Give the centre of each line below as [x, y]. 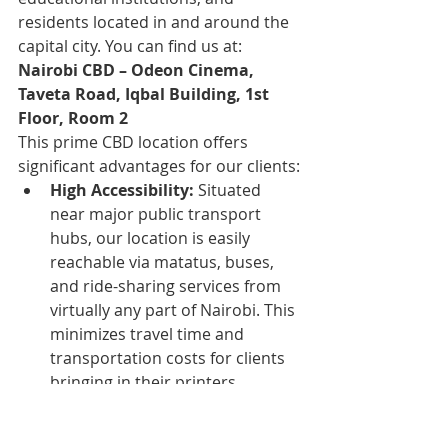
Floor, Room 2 [73, 117]
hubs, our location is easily [152, 237]
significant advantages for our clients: [159, 165]
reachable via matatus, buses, [164, 261]
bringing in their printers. [145, 381]
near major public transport [157, 213]
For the [251, 405]
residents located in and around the [155, 21]
